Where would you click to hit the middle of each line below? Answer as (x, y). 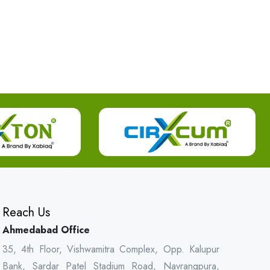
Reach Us (26, 212)
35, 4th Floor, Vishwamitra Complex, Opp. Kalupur (111, 249)
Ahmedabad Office (46, 230)
